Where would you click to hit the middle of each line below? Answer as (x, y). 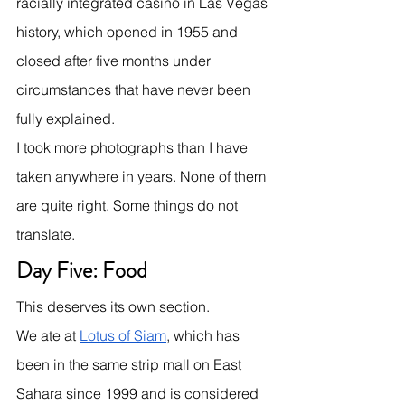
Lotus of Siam (123, 335)
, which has (205, 335)
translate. (46, 234)
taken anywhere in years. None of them (143, 176)
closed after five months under (115, 60)
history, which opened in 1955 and (129, 31)
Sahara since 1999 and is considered (139, 393)
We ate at (48, 335)
